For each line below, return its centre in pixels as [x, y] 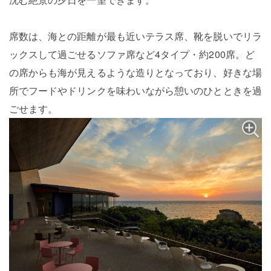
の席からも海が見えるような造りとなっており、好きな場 [135, 72]
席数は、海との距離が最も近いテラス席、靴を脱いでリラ [135, 36]
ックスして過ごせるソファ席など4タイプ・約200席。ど [132, 54]
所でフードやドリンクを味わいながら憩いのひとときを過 [135, 90]
